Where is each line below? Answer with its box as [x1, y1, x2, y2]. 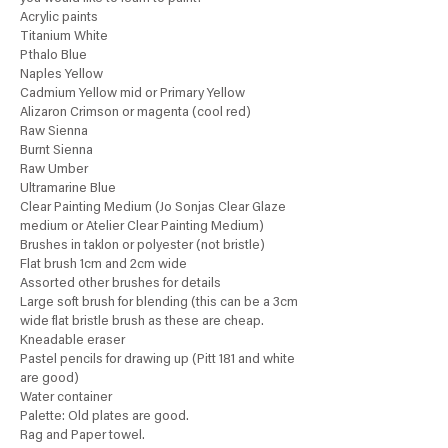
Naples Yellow [20, 68, 103, 83]
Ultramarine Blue [20, 182, 116, 197]
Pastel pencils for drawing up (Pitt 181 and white [20, 353, 295, 368]
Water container [20, 391, 112, 406]
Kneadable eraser [20, 334, 125, 349]
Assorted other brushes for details [20, 277, 221, 292]
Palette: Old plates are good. [20, 410, 189, 425]
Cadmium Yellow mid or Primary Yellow [20, 87, 245, 102]
